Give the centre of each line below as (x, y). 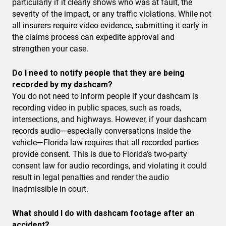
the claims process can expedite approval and (93, 37)
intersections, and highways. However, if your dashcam (109, 120)
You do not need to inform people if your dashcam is (105, 96)
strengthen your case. (50, 49)
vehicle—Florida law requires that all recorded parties (105, 143)
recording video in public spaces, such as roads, (97, 108)
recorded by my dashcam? (62, 85)
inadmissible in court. (50, 189)
